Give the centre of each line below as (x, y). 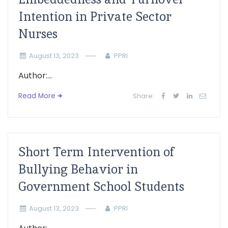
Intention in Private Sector (95, 17)
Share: (144, 96)
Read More (37, 96)
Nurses (38, 34)
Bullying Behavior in (78, 169)
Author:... (35, 76)
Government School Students (101, 187)
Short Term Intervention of (96, 152)
